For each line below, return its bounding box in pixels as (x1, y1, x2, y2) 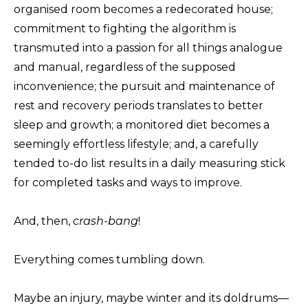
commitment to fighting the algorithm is (14, 22, 236, 36)
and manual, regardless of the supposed (14, 60, 236, 74)
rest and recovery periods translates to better (14, 99, 263, 113)
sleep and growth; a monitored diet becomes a (14, 118, 269, 132)
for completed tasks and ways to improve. (14, 176, 242, 190)
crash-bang (73, 214, 138, 228)
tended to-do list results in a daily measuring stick (14, 157, 285, 170)
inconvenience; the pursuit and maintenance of (14, 80, 275, 93)
